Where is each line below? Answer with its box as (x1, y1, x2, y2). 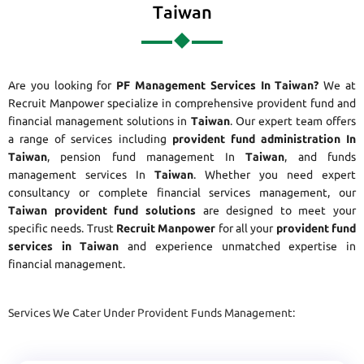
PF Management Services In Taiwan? (116, 79, 319, 93)
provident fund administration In (171, 132, 356, 146)
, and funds (284, 150, 357, 164)
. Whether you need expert (193, 168, 356, 182)
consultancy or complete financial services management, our (8, 186, 356, 200)
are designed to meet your (195, 204, 356, 218)
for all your (215, 222, 276, 236)
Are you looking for (8, 79, 117, 93)
